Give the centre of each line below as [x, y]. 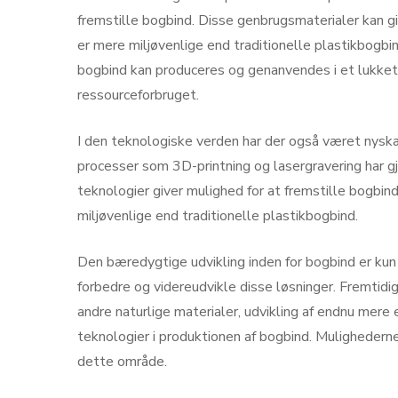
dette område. [122, 361]
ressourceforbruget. [138, 95]
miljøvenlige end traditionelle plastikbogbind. [218, 215]
